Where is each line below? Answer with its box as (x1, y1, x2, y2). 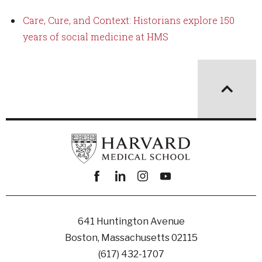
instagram (132, 187, 178, 199)
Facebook (87, 187, 131, 199)
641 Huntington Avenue (77, 216, 185, 227)
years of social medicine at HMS (23, 30, 168, 43)
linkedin (109, 187, 148, 199)
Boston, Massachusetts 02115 (64, 232, 198, 243)
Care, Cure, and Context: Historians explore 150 (23, 14, 235, 26)
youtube (155, 187, 191, 199)
